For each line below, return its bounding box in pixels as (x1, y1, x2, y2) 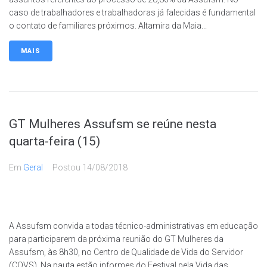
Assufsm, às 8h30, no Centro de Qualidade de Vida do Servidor (9, 247, 243, 257)
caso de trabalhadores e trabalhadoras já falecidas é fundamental (9, 7, 256, 17)
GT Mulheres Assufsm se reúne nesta (9, 116, 216, 131)
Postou (52, 162, 82, 172)
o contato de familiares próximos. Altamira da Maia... (9, 20, 207, 30)
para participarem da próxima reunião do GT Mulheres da (9, 234, 223, 244)
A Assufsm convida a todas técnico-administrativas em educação (9, 221, 258, 231)
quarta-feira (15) (9, 133, 100, 148)
